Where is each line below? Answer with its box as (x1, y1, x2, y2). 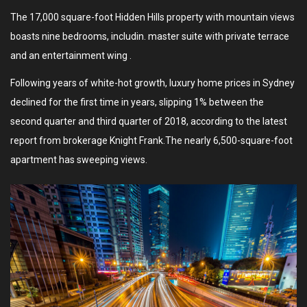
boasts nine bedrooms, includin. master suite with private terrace (10, 31, 289, 42)
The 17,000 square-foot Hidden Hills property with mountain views (10, 12, 295, 23)
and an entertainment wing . (10, 50, 132, 62)
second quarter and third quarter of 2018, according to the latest (10, 116, 287, 127)
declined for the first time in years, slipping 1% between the (10, 97, 264, 108)
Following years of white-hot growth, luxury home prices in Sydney (10, 77, 295, 89)
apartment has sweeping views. (10, 154, 147, 166)
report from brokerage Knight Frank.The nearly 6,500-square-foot (10, 135, 293, 147)
